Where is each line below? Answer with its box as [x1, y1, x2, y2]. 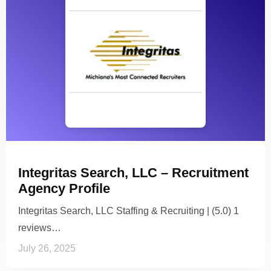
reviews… [18, 222, 61, 233]
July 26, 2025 [18, 243, 76, 253]
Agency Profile [18, 180, 110, 196]
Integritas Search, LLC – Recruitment [18, 165, 249, 180]
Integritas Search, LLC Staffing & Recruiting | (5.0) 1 [18, 205, 239, 216]
